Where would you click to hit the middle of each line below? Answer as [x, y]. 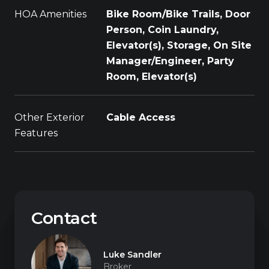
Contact [64, 218]
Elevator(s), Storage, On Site [179, 45]
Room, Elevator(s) [152, 77]
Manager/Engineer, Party [170, 61]
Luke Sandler [132, 255]
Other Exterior [50, 117]
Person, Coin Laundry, [162, 30]
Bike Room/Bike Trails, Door [178, 14]
